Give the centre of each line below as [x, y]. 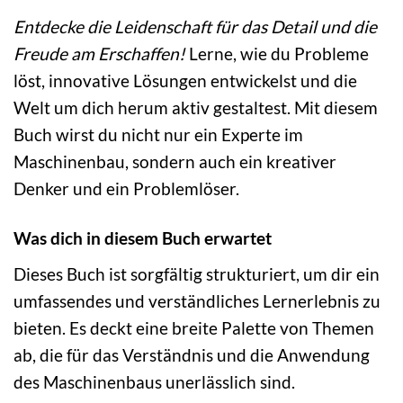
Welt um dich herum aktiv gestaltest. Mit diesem [196, 107]
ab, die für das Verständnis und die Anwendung [192, 354]
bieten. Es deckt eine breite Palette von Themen [194, 327]
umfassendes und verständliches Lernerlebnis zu [197, 300]
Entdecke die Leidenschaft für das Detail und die [195, 26]
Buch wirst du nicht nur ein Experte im [158, 134]
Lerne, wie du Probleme [277, 53]
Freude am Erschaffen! [99, 53]
